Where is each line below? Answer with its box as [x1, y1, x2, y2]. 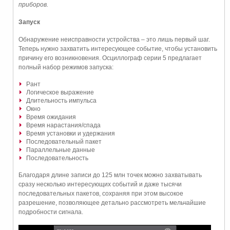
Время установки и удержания [26, 129, 115, 137]
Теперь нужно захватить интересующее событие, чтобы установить [18, 45, 217, 52]
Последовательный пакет [26, 138, 102, 145]
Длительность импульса [26, 97, 97, 104]
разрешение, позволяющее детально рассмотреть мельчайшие [18, 199, 206, 206]
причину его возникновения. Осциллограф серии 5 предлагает [18, 54, 202, 62]
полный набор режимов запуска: [18, 63, 113, 71]
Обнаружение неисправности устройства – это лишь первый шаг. [18, 35, 210, 43]
